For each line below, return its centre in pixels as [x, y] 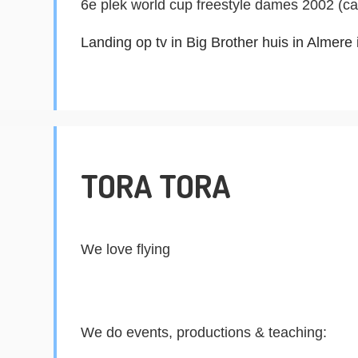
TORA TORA [156, 185]
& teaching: [289, 332]
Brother [235, 42]
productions [214, 332]
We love [109, 249]
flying [154, 249]
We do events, [129, 332]
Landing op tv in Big [146, 42]
